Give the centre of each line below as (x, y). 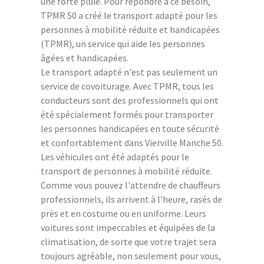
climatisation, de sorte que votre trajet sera (128, 241)
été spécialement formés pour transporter (127, 114)
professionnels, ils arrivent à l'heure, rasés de (131, 199)
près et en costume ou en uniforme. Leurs (123, 213)
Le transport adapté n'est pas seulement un (129, 72)
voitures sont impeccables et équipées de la (128, 227)
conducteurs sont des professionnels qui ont (130, 100)
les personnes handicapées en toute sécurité (130, 128)
